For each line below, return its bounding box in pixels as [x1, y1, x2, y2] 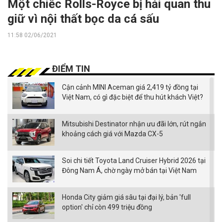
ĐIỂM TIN [52, 63, 90, 74]
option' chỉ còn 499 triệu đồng [62, 203, 152, 212]
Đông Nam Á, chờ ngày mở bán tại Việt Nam [62, 166, 197, 175]
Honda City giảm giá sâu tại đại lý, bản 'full [62, 193, 191, 202]
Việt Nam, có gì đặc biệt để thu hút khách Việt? [62, 93, 203, 102]
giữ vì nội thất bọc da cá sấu [7, 12, 159, 26]
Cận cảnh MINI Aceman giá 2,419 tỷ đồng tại [62, 83, 198, 92]
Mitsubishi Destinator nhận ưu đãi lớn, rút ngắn [62, 120, 206, 128]
